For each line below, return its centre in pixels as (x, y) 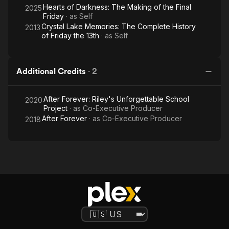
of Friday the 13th (70, 36)
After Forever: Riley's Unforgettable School (116, 99)
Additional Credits (51, 71)
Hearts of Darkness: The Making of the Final (117, 7)
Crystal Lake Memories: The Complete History (119, 26)
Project (55, 108)
